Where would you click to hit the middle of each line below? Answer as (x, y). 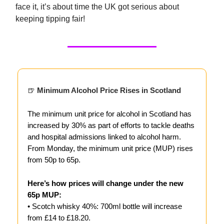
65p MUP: (44, 195)
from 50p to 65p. (54, 160)
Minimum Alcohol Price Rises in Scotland (108, 90)
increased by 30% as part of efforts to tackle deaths (111, 125)
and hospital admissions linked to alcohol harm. (104, 137)
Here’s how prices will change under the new (105, 183)
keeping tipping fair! (50, 19)
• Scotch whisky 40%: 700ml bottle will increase (105, 206)
